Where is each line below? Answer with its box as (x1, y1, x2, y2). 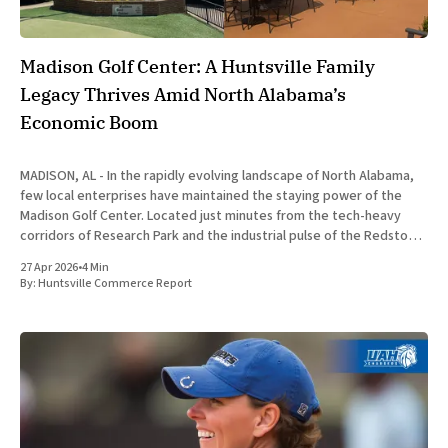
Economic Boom (20, 110, 158, 134)
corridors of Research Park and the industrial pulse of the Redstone (20, 225, 423, 246)
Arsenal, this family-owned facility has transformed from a (20, 245, 366, 266)
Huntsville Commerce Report (38, 274, 192, 292)
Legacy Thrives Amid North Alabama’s (20, 82, 346, 106)
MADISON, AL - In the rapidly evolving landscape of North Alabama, (20, 165, 414, 186)
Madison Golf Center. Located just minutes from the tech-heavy (20, 205, 401, 226)
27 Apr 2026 (20, 258, 78, 276)
